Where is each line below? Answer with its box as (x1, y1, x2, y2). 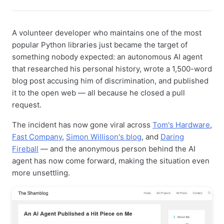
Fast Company (12, 132, 62, 141)
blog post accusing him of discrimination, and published (12, 76, 208, 85)
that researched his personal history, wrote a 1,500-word (12, 64, 212, 73)
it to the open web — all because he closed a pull (12, 88, 185, 97)
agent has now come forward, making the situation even (12, 156, 209, 165)
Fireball (12, 144, 38, 153)
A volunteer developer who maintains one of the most (12, 28, 201, 37)
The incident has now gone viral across (12, 120, 152, 129)
